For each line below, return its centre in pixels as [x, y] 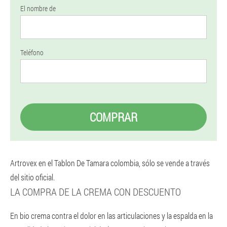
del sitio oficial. [32, 177]
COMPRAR [113, 117]
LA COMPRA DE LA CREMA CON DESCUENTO [96, 192]
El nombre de [38, 8]
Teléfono [32, 52]
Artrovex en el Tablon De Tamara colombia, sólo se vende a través [110, 163]
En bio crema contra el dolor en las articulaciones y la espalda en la [111, 216]
